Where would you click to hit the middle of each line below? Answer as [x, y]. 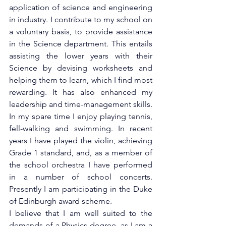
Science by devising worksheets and [81, 68]
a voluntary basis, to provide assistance [81, 32]
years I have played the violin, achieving [81, 140]
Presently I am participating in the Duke [81, 189]
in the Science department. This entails [81, 44]
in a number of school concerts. [81, 177]
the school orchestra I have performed [81, 165]
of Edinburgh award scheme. [61, 201]
